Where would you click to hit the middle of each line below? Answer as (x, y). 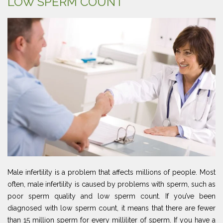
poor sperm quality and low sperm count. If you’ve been (111, 196)
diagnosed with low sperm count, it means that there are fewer (111, 208)
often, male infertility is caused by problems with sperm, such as (111, 184)
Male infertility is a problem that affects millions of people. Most (111, 172)
